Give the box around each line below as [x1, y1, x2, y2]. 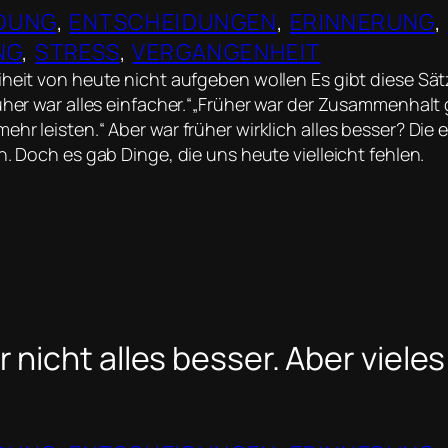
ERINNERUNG [289, 6, 435, 37]
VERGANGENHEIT [132, 36, 321, 67]
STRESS [35, 36, 120, 67]
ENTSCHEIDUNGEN [69, 6, 278, 37]
